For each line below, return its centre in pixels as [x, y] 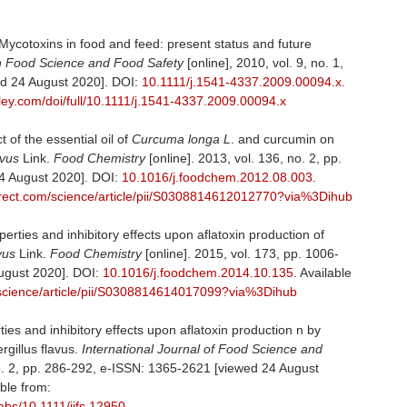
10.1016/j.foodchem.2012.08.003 [217, 177]
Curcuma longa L [181, 139]
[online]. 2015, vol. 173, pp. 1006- [242, 253]
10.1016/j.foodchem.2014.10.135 [198, 272]
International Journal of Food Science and [202, 348]
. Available [323, 272]
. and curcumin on [283, 139]
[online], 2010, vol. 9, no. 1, [265, 62]
